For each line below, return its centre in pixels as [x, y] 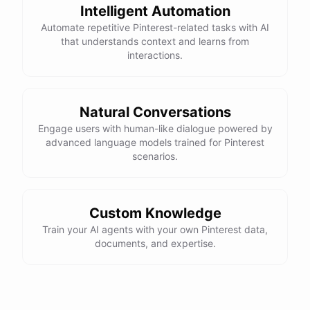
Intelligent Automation [155, 11]
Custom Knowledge [155, 213]
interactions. [155, 55]
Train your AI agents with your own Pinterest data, [155, 229]
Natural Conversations [155, 112]
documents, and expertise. [155, 243]
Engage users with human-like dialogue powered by [155, 128]
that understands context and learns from [155, 41]
